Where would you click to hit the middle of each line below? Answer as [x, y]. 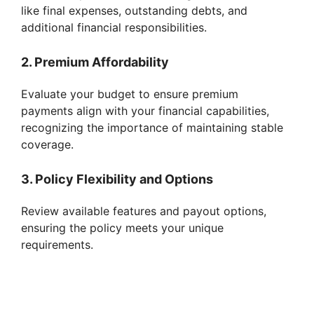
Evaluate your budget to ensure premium [130, 94]
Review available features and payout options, [144, 211]
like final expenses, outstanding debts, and [134, 11]
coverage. [47, 145]
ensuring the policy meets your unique [122, 228]
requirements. [57, 245]
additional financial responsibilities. [114, 28]
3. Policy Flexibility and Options [117, 179]
